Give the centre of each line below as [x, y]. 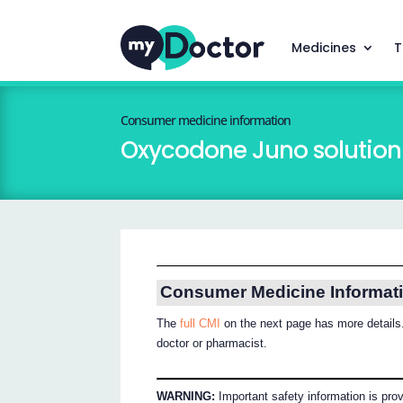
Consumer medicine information [206, 121]
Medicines [323, 48]
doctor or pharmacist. [212, 344]
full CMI [201, 324]
